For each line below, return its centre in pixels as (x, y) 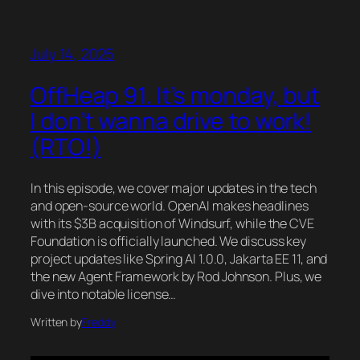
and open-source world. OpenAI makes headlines (170, 206)
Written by (56, 322)
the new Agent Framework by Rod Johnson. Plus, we (176, 276)
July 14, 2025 (73, 53)
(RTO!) (66, 147)
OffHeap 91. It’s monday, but (176, 96)
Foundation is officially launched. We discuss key (169, 241)
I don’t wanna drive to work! (172, 121)
